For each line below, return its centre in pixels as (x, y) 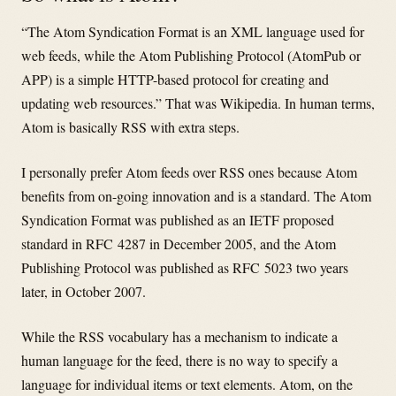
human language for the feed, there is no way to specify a (179, 361)
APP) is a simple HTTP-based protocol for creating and (175, 80)
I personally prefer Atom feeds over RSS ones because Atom (189, 172)
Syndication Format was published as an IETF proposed (178, 220)
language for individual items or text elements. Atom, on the (187, 385)
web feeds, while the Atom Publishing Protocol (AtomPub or (191, 56)
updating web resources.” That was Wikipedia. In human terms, (198, 103)
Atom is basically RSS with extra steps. (130, 127)
